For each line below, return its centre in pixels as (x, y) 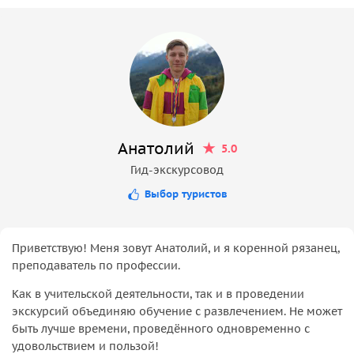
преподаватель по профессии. (96, 265)
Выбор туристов (186, 194)
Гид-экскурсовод (177, 169)
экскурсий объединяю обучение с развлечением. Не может (177, 311)
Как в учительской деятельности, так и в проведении (158, 294)
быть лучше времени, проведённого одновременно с (161, 328)
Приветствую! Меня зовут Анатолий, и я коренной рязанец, (176, 248)
